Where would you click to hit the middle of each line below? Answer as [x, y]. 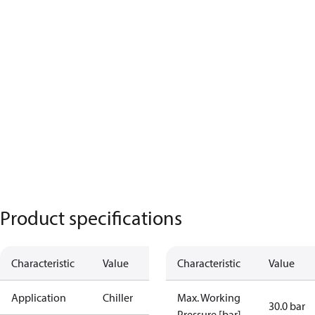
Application [39, 297]
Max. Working [209, 297]
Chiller [118, 297]
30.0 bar [287, 306]
